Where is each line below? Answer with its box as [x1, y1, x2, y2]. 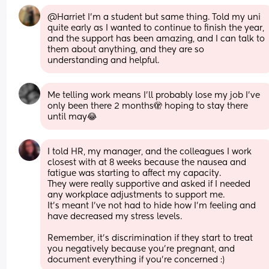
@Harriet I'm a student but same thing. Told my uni [47, 13, 261, 22]
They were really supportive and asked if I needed [47, 180, 251, 189]
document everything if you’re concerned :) [47, 255, 225, 264]
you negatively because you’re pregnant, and [47, 244, 235, 253]
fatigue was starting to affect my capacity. [47, 169, 224, 178]
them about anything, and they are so [47, 45, 205, 54]
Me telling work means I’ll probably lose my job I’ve [47, 91, 261, 100]
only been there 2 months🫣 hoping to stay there [47, 101, 249, 110]
